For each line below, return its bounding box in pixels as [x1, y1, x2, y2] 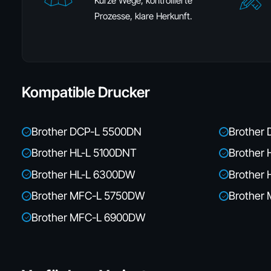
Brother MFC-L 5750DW [31, 189, 145, 203]
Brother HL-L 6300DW [31, 168, 135, 181]
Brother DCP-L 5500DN [31, 125, 142, 138]
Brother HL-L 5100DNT [31, 146, 137, 160]
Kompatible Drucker [22, 83, 150, 101]
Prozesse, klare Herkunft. [94, 10, 192, 22]
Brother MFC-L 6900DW [31, 211, 145, 224]
